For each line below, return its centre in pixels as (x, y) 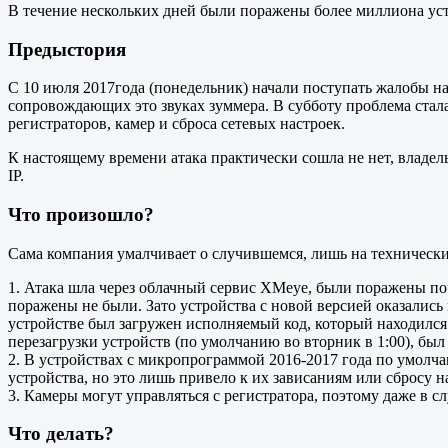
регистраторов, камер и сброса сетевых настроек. (176, 124)
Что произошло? (81, 214)
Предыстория (67, 49)
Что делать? (61, 434)
